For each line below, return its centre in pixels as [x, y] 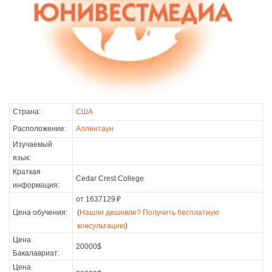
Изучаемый [32, 144]
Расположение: [39, 128]
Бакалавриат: [36, 253]
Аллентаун [95, 128]
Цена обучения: [40, 212]
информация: [36, 185]
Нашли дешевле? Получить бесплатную [149, 212]
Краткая [27, 172]
